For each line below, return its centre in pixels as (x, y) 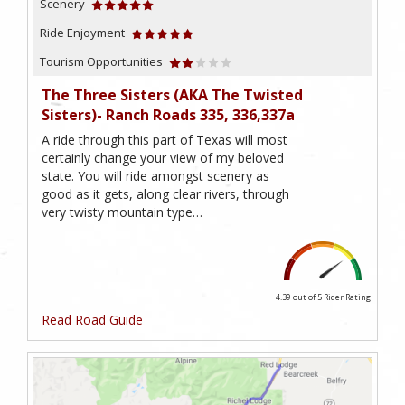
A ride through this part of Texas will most (165, 140)
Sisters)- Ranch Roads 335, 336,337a (168, 115)
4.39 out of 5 (299, 297)
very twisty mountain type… (122, 212)
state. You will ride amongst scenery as (155, 176)
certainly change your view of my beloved (163, 158)
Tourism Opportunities (101, 62)
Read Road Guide (92, 320)
